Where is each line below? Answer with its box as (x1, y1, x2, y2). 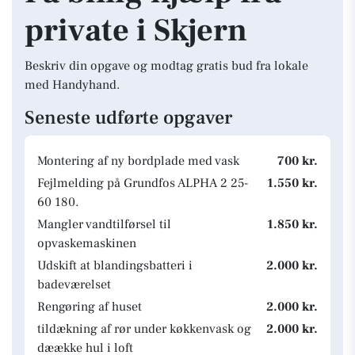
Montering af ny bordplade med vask (37, 153, 239, 169)
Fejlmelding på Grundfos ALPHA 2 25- (37, 175, 248, 191)
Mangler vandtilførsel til (37, 216, 171, 232)
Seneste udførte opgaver (25, 105, 232, 130)
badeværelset (37, 277, 111, 292)
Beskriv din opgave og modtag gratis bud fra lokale (25, 58, 308, 74)
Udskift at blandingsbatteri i (37, 258, 193, 273)
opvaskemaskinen (37, 235, 136, 251)
